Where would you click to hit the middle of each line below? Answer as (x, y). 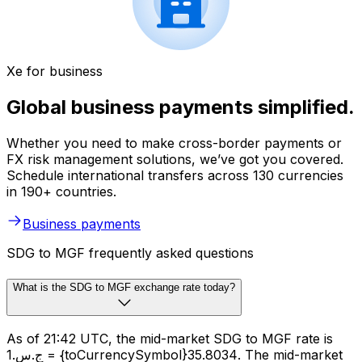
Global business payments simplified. (181, 107)
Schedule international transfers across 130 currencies (175, 175)
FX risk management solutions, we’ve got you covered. (175, 159)
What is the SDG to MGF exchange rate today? (124, 287)
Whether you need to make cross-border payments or (174, 143)
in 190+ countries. (61, 191)
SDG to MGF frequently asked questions (130, 253)
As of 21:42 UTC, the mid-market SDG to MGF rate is (170, 339)
